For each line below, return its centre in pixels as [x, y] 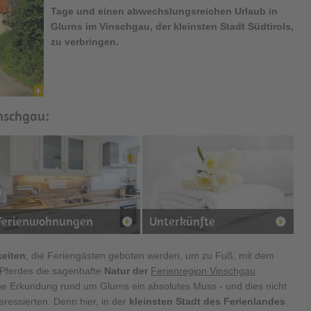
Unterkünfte [182, 221]
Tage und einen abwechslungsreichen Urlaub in [164, 11]
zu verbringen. [85, 42]
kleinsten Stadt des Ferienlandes [207, 301]
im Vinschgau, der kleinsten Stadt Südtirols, [188, 26]
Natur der [127, 270]
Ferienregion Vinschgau [203, 270]
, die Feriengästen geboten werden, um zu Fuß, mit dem [150, 255]
